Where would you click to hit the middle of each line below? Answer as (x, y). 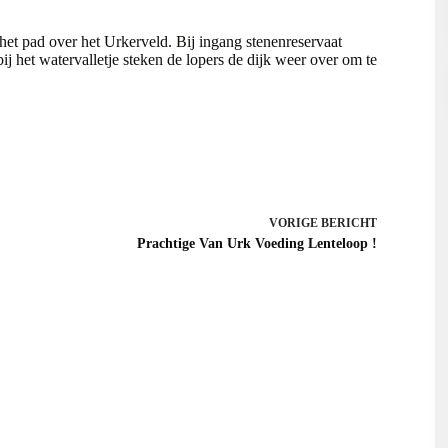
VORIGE (294, 223)
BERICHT (348, 223)
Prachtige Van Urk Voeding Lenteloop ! (256, 243)
